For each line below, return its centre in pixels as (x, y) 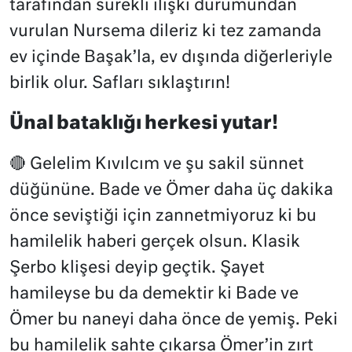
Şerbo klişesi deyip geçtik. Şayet (137, 268)
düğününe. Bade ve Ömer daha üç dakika (171, 190)
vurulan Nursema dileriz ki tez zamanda (165, 31)
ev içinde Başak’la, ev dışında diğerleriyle (171, 57)
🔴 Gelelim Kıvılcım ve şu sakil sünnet (157, 164)
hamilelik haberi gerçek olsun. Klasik (155, 242)
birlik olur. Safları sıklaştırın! (120, 83)
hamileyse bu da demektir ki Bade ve (154, 294)
